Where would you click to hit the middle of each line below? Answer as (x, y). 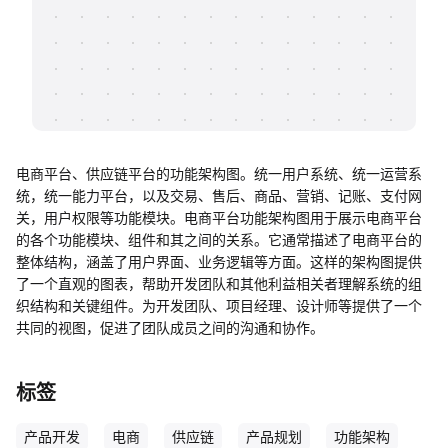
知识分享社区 (118, 43)
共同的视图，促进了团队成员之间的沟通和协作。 (170, 327)
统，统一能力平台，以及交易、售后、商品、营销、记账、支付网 (219, 195)
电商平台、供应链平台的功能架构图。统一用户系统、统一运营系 (219, 173)
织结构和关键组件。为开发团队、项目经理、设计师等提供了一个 (219, 305)
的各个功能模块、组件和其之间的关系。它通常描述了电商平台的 (219, 239)
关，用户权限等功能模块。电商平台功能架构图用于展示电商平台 (219, 217)
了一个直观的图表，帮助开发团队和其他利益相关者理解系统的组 (219, 283)
